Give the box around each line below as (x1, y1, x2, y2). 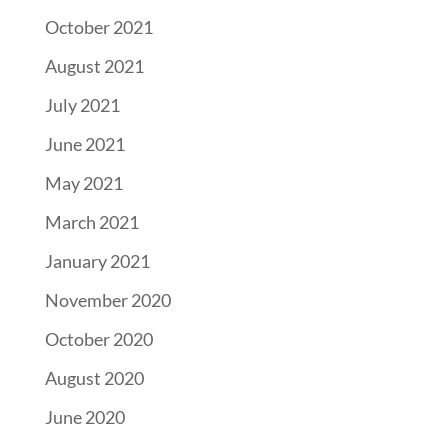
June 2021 (44, 132, 125, 155)
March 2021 (44, 210, 139, 233)
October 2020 (44, 327, 153, 350)
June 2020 (44, 405, 125, 428)
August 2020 (44, 366, 144, 389)
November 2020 (44, 288, 171, 311)
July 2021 (44, 93, 120, 116)
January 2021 (44, 249, 150, 272)
